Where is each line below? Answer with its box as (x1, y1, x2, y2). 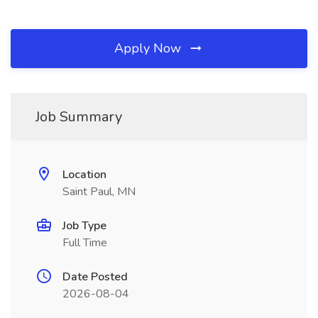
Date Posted (62, 269, 128, 285)
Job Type (62, 218, 106, 234)
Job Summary (35, 107, 122, 126)
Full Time (62, 235, 107, 251)
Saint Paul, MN (62, 184, 136, 199)
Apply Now (114, 40, 185, 57)
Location (62, 167, 106, 182)
